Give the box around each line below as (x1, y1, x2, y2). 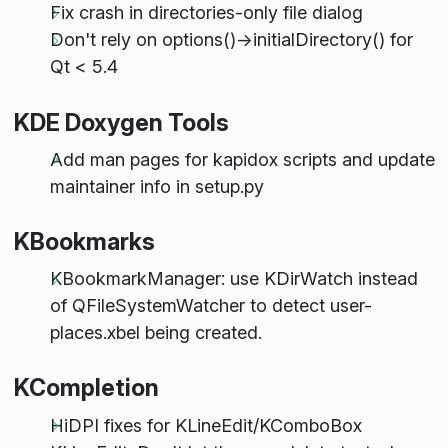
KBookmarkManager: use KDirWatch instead (49, 268, 418, 290)
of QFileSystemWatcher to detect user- (49, 295, 372, 317)
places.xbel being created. (49, 322, 262, 344)
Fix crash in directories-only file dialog (49, 2, 363, 24)
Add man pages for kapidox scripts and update (49, 148, 435, 170)
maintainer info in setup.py (49, 175, 264, 197)
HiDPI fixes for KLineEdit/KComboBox (49, 414, 362, 436)
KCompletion (13, 373, 159, 403)
